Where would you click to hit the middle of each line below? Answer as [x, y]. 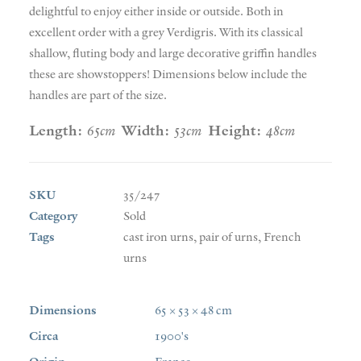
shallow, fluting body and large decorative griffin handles [173, 53]
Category [53, 216]
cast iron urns [158, 237]
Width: [145, 130]
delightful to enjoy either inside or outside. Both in [156, 11]
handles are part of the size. [98, 95]
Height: [234, 130]
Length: [56, 130]
